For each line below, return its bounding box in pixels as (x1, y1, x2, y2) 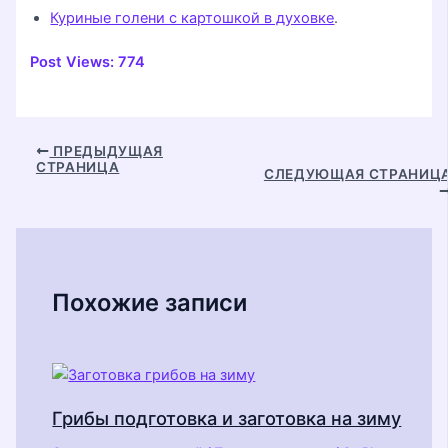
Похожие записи (52, 288, 248, 318)
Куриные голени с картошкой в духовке (50, 9, 335, 28)
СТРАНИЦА (35, 158, 120, 175)
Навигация (14, 140, 92, 159)
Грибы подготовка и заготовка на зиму (52, 407, 402, 430)
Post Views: (30, 53, 115, 72)
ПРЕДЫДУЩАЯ (49, 142, 163, 159)
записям (14, 188, 74, 207)
